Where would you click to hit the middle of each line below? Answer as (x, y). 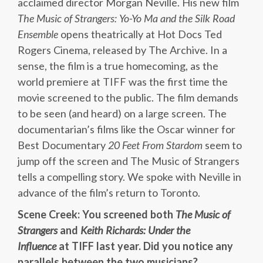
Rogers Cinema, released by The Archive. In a (122, 50)
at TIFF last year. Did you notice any (145, 246)
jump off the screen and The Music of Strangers (129, 161)
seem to (222, 145)
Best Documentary (63, 145)
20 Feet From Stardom (155, 145)
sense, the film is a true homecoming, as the (118, 66)
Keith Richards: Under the (135, 230)
